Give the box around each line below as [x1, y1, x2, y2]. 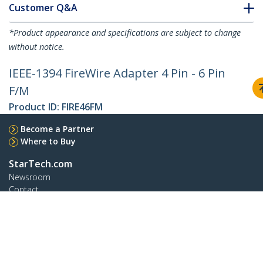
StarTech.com [9, 157, 72, 171]
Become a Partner [21, 123, 94, 135]
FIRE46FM [62, 100, 103, 114]
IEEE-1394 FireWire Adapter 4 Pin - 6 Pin [9, 65, 225, 82]
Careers [9, 208, 38, 220]
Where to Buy [21, 136, 76, 147]
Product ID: [9, 100, 62, 114]
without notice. [9, 41, 65, 53]
